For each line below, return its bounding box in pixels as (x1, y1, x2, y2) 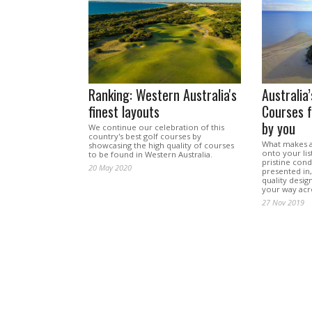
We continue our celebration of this (88, 122, 224, 133)
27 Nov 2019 (261, 197, 304, 208)
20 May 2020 (88, 162, 132, 173)
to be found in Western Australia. (88, 149, 212, 160)
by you (261, 118, 295, 139)
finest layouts (88, 101, 159, 123)
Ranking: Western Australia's (88, 84, 237, 106)
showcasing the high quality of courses (88, 140, 234, 151)
